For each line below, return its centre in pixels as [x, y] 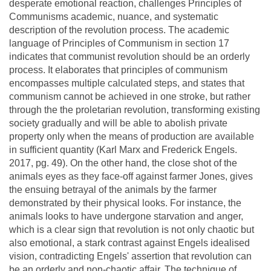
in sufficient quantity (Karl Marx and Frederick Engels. [123, 149]
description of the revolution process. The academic [119, 30]
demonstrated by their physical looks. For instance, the [125, 203]
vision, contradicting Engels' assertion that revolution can [130, 256]
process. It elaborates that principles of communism [118, 70]
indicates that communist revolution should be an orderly [129, 56]
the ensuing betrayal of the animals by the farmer [113, 189]
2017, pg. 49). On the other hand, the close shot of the [123, 163]
